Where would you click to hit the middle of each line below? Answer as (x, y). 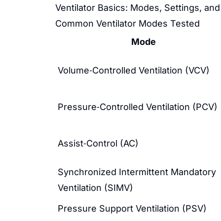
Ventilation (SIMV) (95, 188)
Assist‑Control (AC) (98, 143)
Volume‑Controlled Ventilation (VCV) (134, 70)
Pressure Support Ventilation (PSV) (132, 208)
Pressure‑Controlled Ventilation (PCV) (138, 107)
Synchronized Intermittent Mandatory (137, 172)
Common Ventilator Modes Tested (128, 23)
